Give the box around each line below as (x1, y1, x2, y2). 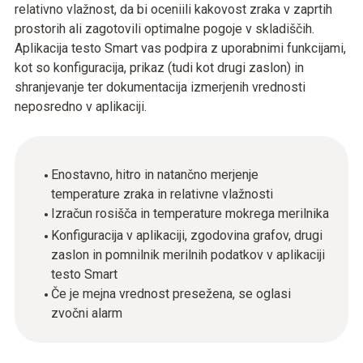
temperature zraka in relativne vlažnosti (51, 186, 273, 202)
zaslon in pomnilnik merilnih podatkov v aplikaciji (51, 247, 325, 263)
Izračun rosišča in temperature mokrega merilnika (51, 206, 329, 221)
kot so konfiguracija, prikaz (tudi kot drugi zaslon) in (15, 60, 304, 75)
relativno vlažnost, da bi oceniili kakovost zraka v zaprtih (15, 2, 332, 17)
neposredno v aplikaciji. (15, 99, 147, 114)
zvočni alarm (51, 305, 122, 321)
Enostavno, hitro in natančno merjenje (51, 167, 258, 182)
